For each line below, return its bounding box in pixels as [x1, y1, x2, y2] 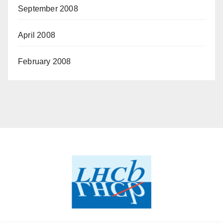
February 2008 [18, 57, 71, 66]
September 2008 [18, 4, 78, 13]
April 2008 [18, 31, 55, 39]
